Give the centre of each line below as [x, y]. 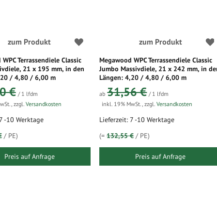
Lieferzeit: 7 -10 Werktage [137, 120]
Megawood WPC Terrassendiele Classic [156, 60]
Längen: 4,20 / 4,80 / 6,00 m [143, 77]
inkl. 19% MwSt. [122, 104]
